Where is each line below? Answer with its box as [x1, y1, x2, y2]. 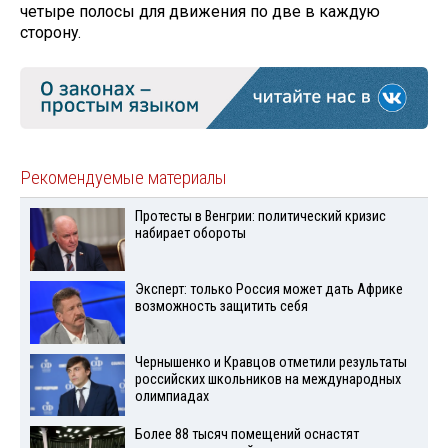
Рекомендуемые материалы [20, 167, 227, 190]
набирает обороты [134, 225, 246, 243]
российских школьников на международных [134, 370, 401, 388]
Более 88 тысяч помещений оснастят [134, 426, 359, 444]
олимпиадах [134, 387, 209, 405]
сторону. [20, 22, 81, 42]
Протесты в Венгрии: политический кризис [134, 208, 386, 226]
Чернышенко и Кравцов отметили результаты [134, 353, 407, 371]
